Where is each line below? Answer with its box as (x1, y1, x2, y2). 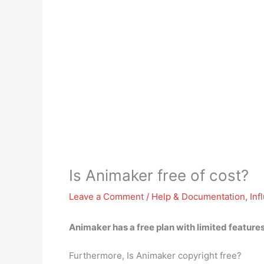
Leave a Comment (69, 191, 144, 202)
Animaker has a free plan (69, 222, 174, 233)
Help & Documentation (151, 191, 245, 202)
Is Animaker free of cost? (69, 166, 249, 184)
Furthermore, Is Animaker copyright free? (69, 250, 242, 261)
